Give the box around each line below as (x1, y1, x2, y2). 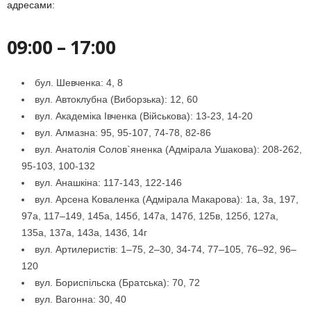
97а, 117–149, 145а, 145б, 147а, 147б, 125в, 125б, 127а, (22, 210, 278, 222)
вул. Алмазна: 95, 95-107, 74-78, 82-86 (35, 127, 211, 139)
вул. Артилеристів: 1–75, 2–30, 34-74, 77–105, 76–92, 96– (35, 244, 296, 255)
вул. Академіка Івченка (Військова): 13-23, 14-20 (35, 110, 253, 122)
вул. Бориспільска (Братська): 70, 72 (35, 277, 200, 289)
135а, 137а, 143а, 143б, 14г (22, 227, 147, 239)
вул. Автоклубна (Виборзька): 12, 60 (35, 94, 198, 106)
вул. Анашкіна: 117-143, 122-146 (35, 177, 182, 189)
